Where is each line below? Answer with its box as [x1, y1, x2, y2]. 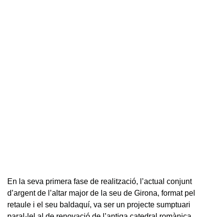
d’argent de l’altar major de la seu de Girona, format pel [7, 188, 195, 197]
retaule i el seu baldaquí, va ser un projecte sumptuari [7, 200, 190, 209]
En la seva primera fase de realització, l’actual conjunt [7, 177, 192, 186]
